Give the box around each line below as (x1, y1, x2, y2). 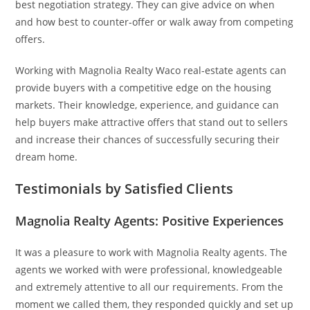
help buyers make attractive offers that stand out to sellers (15, 116, 289, 129)
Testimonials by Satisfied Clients (15, 179, 234, 198)
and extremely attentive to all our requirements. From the (15, 280, 284, 293)
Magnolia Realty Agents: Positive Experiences (15, 212, 284, 229)
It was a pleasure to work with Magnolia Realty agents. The (15, 246, 288, 259)
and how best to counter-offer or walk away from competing (15, 15, 294, 28)
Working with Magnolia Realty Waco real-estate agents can (15, 64, 287, 77)
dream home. (15, 150, 78, 163)
